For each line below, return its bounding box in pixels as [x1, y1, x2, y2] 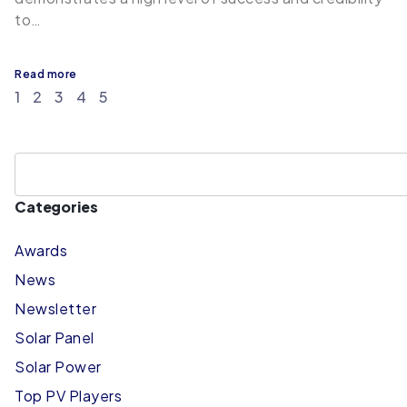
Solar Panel [15, 328, 94, 348]
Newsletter [15, 299, 96, 319]
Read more [15, 67, 77, 82]
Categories [15, 197, 98, 217]
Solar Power [15, 357, 102, 377]
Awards [15, 241, 67, 261]
